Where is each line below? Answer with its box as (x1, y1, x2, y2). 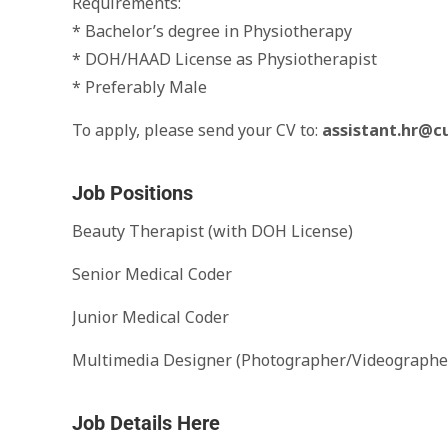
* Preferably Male (72, 76, 207, 98)
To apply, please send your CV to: (72, 119, 322, 141)
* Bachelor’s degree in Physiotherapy (72, 20, 352, 42)
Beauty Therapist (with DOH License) (72, 220, 353, 242)
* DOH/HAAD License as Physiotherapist (72, 48, 377, 70)
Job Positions (72, 181, 193, 205)
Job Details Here (72, 411, 220, 435)
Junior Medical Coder (72, 306, 229, 328)
